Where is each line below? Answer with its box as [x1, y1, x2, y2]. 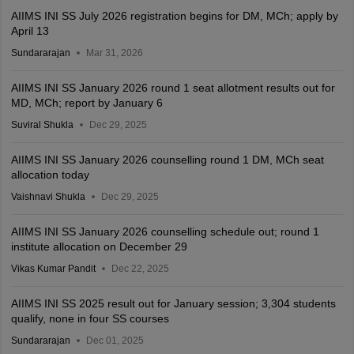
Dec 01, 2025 [85, 335, 144, 346]
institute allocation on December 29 [10, 240, 187, 253]
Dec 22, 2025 [111, 263, 169, 274]
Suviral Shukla [10, 119, 73, 130]
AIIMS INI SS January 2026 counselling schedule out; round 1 [10, 225, 319, 238]
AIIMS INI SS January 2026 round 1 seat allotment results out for [10, 81, 335, 94]
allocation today [10, 168, 89, 181]
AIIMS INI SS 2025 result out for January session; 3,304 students [10, 297, 336, 310]
